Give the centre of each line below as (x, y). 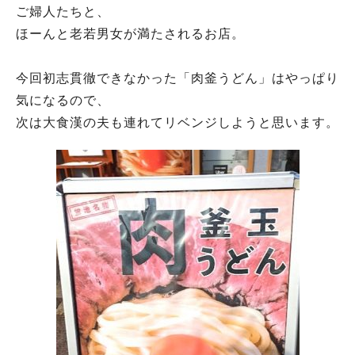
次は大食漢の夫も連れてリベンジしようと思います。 (177, 122)
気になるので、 (63, 100)
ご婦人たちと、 (63, 11)
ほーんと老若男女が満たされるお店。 (130, 34)
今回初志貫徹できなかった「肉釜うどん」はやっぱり (177, 78)
